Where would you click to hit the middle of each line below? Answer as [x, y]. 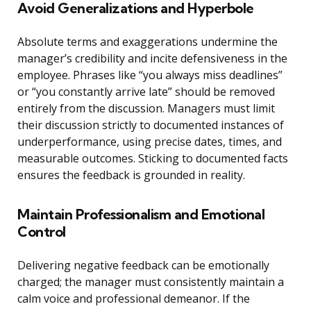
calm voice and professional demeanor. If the [134, 299]
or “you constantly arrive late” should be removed [146, 92]
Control [42, 232]
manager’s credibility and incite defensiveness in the [152, 59]
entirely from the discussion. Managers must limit [146, 109]
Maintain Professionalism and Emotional [141, 215]
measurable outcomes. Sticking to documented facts [153, 159]
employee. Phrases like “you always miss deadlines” [150, 75]
